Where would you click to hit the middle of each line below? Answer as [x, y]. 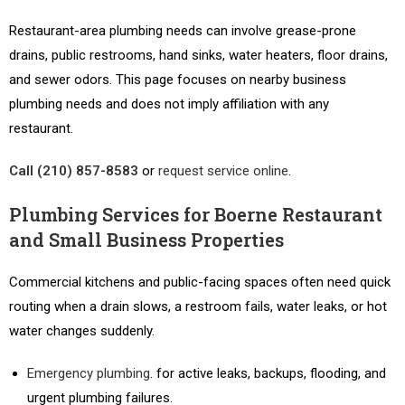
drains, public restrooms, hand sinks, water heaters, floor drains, [198, 55]
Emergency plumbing [89, 373]
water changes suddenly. [82, 331]
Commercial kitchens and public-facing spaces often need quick [200, 282]
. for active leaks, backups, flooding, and [268, 373]
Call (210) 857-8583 [74, 171]
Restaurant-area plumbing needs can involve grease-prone [183, 31]
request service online [223, 171]
